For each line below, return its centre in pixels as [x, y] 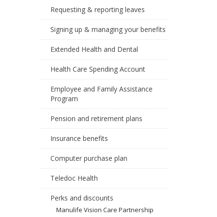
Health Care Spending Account [98, 69]
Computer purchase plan [89, 158]
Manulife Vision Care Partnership [105, 210]
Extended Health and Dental [94, 49]
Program [64, 99]
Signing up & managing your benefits [108, 29]
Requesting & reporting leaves [97, 9]
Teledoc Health [74, 178]
